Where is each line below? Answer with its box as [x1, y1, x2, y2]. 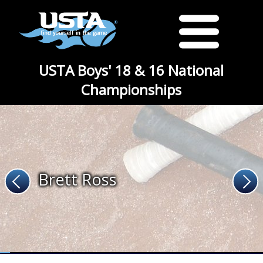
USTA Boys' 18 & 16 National [39, 60, 224, 80]
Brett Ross [38, 168, 117, 190]
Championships [81, 80, 182, 99]
